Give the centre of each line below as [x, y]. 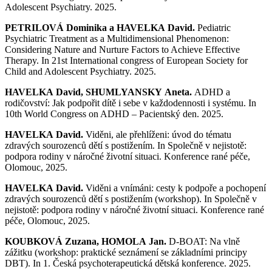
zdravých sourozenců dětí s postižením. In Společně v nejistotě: [126, 145]
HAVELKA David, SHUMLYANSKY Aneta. [98, 92]
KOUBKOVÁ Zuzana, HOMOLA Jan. [86, 241]
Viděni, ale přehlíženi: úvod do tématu [158, 134]
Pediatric [214, 27]
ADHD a [212, 92]
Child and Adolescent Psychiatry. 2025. [80, 71]
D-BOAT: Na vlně [204, 241]
